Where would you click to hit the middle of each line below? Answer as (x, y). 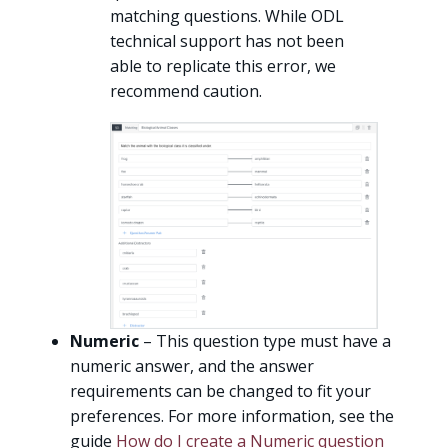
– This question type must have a (265, 341)
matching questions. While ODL (227, 16)
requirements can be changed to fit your (220, 391)
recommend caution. (186, 91)
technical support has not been (227, 41)
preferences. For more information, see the (232, 416)
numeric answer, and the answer (192, 366)
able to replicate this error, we (223, 66)
